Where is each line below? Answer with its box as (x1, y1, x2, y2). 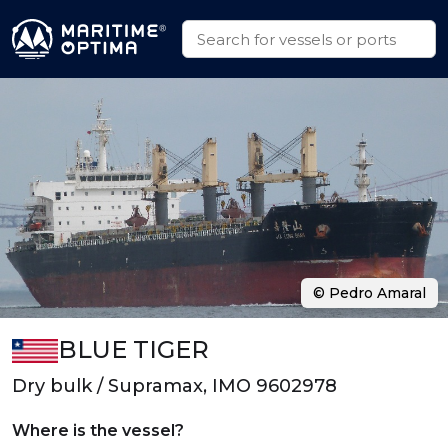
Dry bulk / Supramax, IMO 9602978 (12, 375, 337, 397)
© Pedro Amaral (313, 284, 426, 302)
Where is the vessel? (12, 421, 184, 440)
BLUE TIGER (57, 335, 209, 364)
